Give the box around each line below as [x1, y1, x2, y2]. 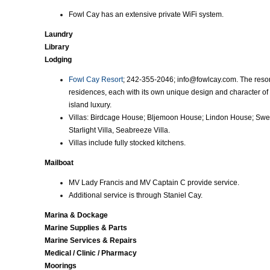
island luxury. [69, 101, 111, 109]
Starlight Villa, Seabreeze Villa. [69, 126, 170, 134]
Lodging [45, 55, 72, 64]
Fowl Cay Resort [69, 75, 123, 84]
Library [45, 43, 69, 51]
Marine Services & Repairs [45, 236, 137, 245]
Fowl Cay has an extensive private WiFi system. [69, 10, 224, 19]
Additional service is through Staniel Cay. [69, 191, 202, 199]
